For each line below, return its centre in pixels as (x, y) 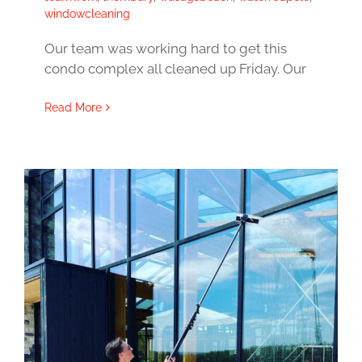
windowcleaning (87, 14)
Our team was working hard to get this (166, 48)
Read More (73, 107)
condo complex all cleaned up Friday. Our (175, 69)
